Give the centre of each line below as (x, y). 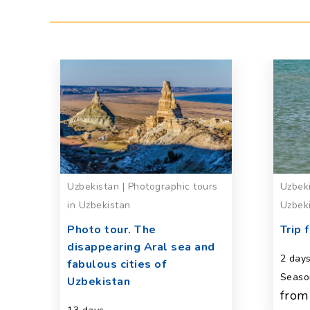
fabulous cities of (117, 265)
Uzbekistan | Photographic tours (143, 187)
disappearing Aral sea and (141, 247)
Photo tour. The (112, 230)
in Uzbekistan (99, 206)
